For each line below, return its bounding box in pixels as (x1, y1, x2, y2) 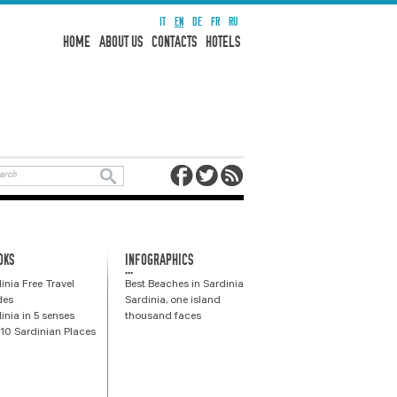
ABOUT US (99, 34, 143, 51)
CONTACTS (152, 34, 197, 51)
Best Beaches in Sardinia (125, 278, 244, 292)
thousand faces (125, 310, 201, 323)
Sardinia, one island (125, 294, 221, 307)
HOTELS (206, 34, 240, 51)
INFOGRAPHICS (125, 251, 193, 269)
